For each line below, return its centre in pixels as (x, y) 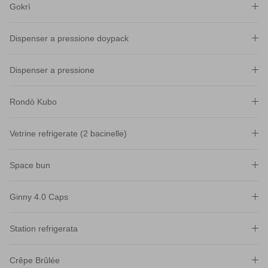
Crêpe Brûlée (35, 260)
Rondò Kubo (33, 101)
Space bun (30, 165)
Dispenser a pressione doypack (69, 38)
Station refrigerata (44, 228)
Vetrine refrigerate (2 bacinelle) (68, 133)
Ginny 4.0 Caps (39, 197)
